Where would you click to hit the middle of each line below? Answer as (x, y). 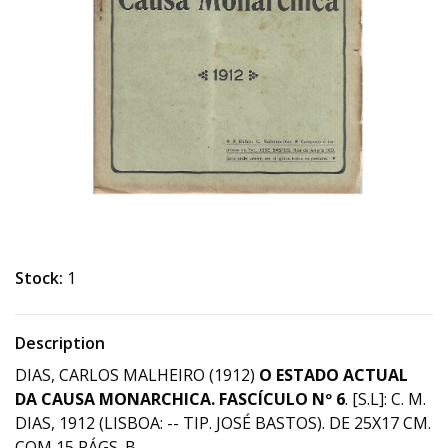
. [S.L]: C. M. (385, 399)
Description (60, 343)
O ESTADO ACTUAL (333, 375)
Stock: (39, 278)
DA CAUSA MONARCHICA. (115, 399)
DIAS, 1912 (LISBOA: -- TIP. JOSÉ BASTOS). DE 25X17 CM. (223, 423)
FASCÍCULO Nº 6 (282, 399)
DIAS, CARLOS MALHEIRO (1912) (137, 375)
